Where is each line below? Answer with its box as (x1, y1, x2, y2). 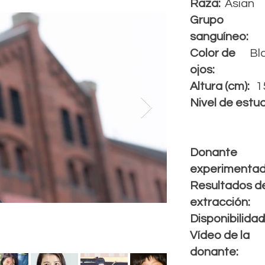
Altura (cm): (190, 80, 250, 92)
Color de (190, 47, 235, 59)
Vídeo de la (190, 230, 250, 241)
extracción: (190, 196, 250, 208)
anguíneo (196, 31, 246, 43)
